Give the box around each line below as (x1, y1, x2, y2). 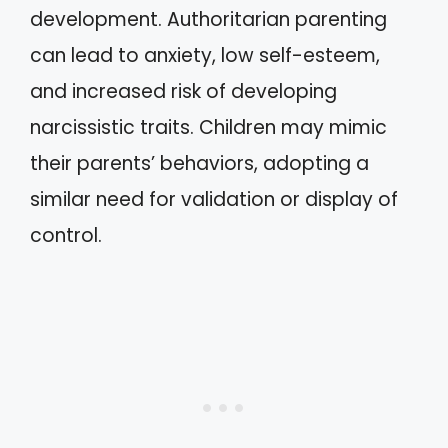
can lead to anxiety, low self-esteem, (30, 42, 380, 69)
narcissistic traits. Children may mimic (30, 114, 387, 141)
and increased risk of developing (30, 78, 337, 105)
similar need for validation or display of (30, 186, 398, 213)
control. (30, 222, 102, 249)
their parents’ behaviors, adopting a (30, 150, 369, 177)
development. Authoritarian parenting (30, 6, 387, 33)
